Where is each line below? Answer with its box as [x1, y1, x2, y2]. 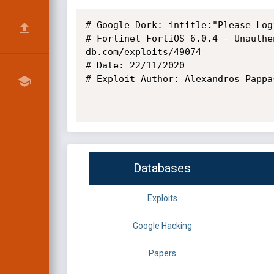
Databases [133, 161, 191, 176]
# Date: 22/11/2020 [85, 60, 185, 71]
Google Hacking [132, 221, 192, 231]
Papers [148, 248, 176, 259]
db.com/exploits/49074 [85, 46, 201, 57]
